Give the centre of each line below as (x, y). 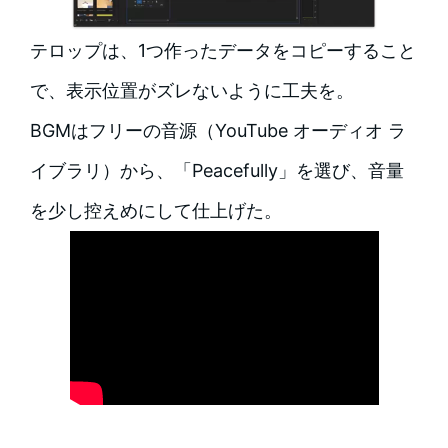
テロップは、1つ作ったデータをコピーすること (222, 51)
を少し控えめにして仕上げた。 (155, 211)
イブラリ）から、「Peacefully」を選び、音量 (216, 171)
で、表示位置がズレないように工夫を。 (191, 91)
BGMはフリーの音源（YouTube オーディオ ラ (217, 131)
